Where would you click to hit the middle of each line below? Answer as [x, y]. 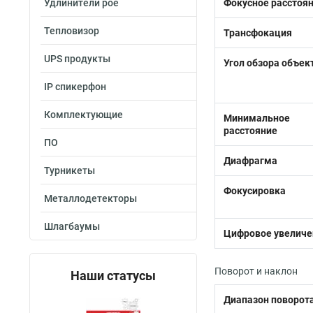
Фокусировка [255, 191]
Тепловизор [72, 31]
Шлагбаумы [72, 226]
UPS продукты [77, 59]
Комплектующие [83, 115]
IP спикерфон [75, 87]
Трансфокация [258, 33]
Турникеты [70, 170]
